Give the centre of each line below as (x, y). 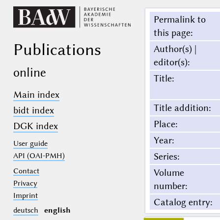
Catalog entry (182, 202)
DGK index (35, 126)
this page (172, 33)
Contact (26, 171)
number (169, 186)
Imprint (25, 195)
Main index (36, 95)
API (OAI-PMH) (39, 156)
